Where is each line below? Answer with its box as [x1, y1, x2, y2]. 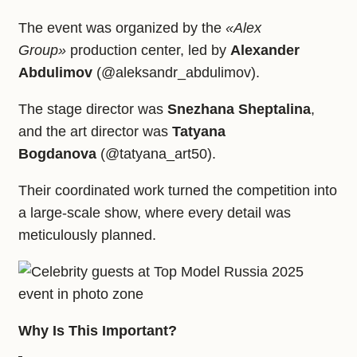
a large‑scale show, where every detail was [18, 205, 291, 222]
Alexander [230, 42, 300, 59]
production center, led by [66, 42, 230, 59]
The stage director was [18, 101, 167, 118]
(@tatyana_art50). [96, 146, 216, 163]
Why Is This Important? [18, 323, 177, 339]
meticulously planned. [18, 227, 156, 244]
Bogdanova [18, 146, 96, 163]
